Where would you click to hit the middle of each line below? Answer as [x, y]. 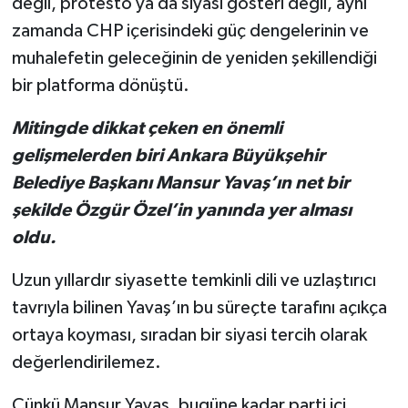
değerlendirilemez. [86, 363]
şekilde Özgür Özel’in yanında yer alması [181, 211]
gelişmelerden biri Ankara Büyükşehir [168, 156]
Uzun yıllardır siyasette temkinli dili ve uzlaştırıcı [194, 281]
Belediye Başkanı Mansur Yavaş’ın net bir [180, 184]
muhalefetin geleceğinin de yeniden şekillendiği [194, 59]
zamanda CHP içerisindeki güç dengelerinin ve [190, 31]
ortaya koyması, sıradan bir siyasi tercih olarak [189, 336]
